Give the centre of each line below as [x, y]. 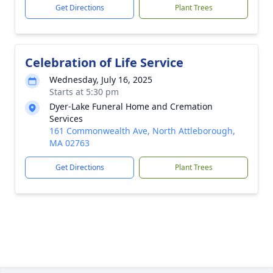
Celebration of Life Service [104, 62]
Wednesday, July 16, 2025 [101, 80]
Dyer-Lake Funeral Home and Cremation [131, 106]
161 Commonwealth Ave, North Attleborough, [142, 131]
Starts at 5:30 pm [84, 92]
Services [66, 119]
